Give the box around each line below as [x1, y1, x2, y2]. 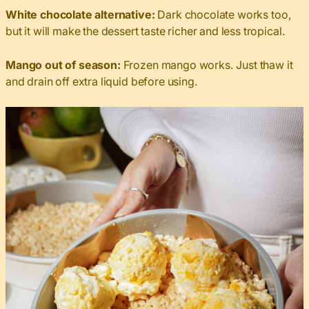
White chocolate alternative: [6, 7, 155, 21]
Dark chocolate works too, [154, 7, 292, 21]
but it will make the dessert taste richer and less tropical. [6, 23, 286, 38]
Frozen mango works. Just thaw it [120, 57, 293, 72]
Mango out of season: [6, 57, 121, 72]
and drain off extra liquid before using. [6, 74, 198, 88]
